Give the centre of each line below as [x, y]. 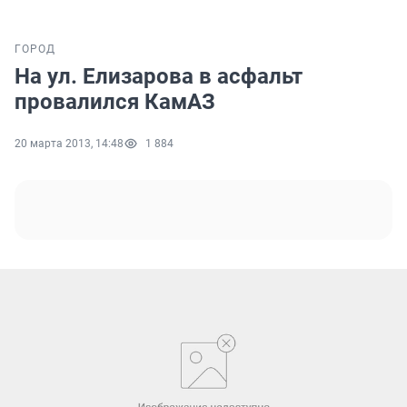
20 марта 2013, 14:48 [69, 144]
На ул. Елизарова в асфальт [159, 77]
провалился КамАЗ [115, 102]
